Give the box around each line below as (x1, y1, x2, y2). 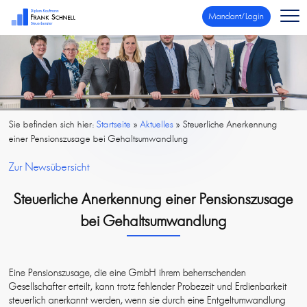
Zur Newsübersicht (9, 160, 90, 174)
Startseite (97, 119, 132, 130)
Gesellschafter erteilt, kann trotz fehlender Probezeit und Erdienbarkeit (9, 280, 288, 293)
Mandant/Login (208, 11, 264, 21)
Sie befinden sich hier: (9, 119, 97, 130)
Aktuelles (140, 119, 174, 130)
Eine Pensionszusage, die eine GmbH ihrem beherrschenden (9, 267, 247, 280)
